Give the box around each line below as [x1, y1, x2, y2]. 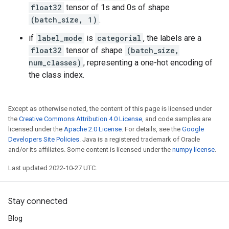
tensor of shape [64, 45, 125, 55]
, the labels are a [143, 33, 201, 43]
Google [182, 125, 204, 133]
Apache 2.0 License [64, 125, 122, 133]
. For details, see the [122, 125, 182, 133]
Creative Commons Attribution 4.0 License [19, 115, 142, 123]
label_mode [38, 33, 82, 43]
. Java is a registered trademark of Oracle [79, 135, 200, 143]
